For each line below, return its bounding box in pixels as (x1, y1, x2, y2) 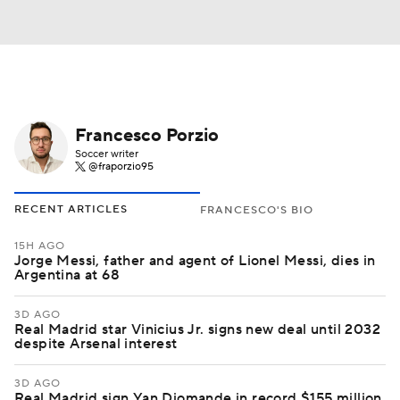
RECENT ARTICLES (14, 203, 128, 216)
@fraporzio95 (86, 160, 154, 173)
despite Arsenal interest (14, 335, 178, 353)
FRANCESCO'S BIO (200, 204, 313, 217)
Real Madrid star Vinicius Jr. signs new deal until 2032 (14, 321, 380, 338)
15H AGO (14, 239, 65, 253)
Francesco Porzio (75, 124, 219, 147)
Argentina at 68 (14, 266, 121, 284)
